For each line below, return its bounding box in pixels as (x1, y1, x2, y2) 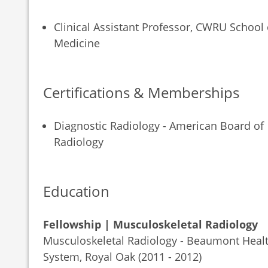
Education (43, 181, 109, 201)
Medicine (54, 35, 100, 50)
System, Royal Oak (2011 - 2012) (43, 249, 202, 264)
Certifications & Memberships (43, 83, 239, 102)
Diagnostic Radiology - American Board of (54, 118, 264, 133)
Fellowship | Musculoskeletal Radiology (43, 217, 258, 232)
